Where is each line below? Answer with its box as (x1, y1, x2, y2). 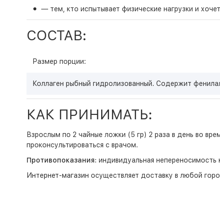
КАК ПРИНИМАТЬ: (26, 106, 152, 123)
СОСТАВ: (26, 27, 86, 44)
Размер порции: (32, 57, 86, 65)
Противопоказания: (26, 156, 97, 164)
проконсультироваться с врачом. (26, 141, 138, 149)
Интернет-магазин (26, 171, 89, 179)
